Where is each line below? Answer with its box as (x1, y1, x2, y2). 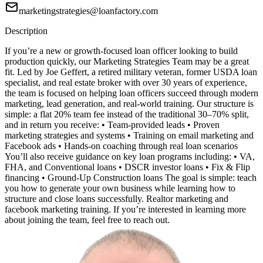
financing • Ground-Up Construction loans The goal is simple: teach (5, 173, 257, 183)
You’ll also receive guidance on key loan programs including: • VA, (5, 151, 255, 162)
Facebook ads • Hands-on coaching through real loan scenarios (5, 141, 238, 151)
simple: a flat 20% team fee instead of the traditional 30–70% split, (5, 109, 249, 120)
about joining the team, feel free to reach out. (5, 215, 170, 225)
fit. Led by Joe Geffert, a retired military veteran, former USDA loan (5, 67, 257, 77)
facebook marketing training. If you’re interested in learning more (5, 204, 246, 215)
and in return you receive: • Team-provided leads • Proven (5, 120, 220, 130)
